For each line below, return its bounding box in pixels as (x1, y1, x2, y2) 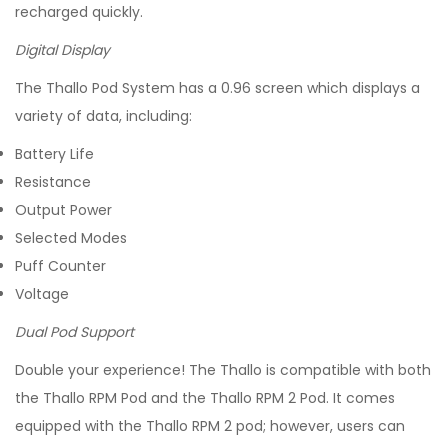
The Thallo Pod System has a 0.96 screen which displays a (15, 78, 420, 98)
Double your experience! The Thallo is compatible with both (15, 360, 431, 380)
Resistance (15, 172, 91, 192)
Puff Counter (15, 256, 106, 276)
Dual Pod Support (15, 322, 134, 342)
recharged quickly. (15, 2, 143, 22)
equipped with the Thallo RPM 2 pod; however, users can (15, 416, 405, 436)
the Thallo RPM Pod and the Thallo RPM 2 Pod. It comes (15, 388, 395, 408)
